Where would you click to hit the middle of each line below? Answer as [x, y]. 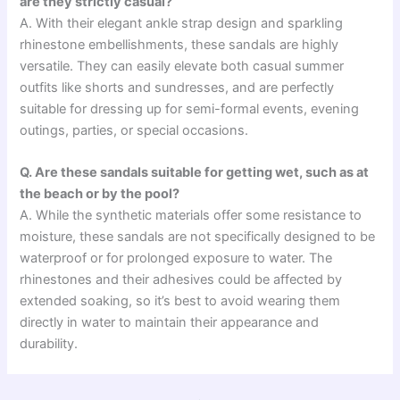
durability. [49, 344]
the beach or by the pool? [100, 194]
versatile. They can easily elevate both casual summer [182, 66]
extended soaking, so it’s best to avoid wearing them [180, 301]
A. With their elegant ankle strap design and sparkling [182, 23]
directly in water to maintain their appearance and [170, 323]
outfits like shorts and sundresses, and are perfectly [177, 87]
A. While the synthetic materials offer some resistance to [191, 216]
